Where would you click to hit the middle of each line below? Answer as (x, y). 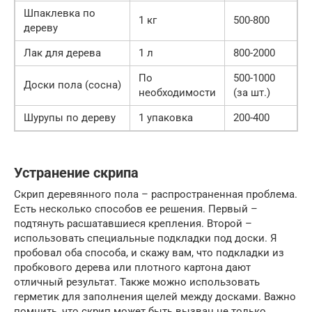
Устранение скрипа (76, 173)
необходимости (177, 92)
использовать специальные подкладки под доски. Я (146, 238)
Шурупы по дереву (70, 117)
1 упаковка (166, 117)
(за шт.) (252, 92)
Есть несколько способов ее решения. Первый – (136, 209)
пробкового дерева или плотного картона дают (132, 267)
